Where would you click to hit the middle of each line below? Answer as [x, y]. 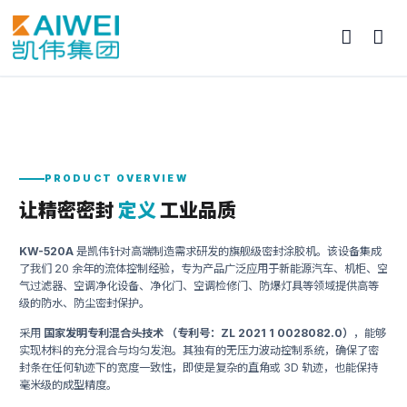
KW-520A [46, 251]
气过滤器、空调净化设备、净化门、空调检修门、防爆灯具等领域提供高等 [199, 286]
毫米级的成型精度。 [68, 385]
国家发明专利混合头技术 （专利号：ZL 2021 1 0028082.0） [199, 333]
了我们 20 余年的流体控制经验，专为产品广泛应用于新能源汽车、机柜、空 [203, 268]
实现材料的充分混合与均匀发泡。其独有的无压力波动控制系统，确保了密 [199, 350]
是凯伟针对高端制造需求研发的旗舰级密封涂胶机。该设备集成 [228, 251]
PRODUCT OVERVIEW [116, 179]
